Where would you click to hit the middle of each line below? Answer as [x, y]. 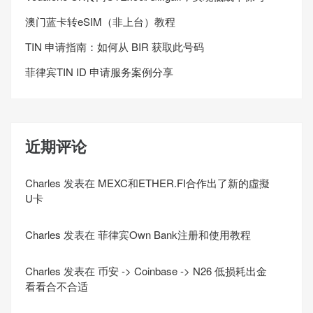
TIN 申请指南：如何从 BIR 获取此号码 [115, 46]
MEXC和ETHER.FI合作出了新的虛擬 [184, 183]
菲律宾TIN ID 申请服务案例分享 [99, 71]
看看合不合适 [57, 286]
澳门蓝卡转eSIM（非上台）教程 [100, 21]
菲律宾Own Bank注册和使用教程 [174, 235]
